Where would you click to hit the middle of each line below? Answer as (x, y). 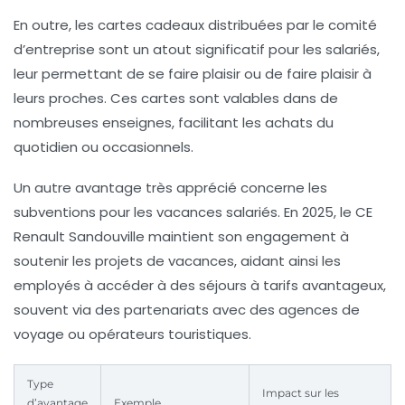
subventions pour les (85, 212)
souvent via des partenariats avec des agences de (187, 309)
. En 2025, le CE (325, 212)
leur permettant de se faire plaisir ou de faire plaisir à (193, 73)
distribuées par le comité (291, 24)
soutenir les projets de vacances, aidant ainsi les (177, 260)
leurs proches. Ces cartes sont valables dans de (176, 98)
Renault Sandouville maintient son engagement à (181, 236)
